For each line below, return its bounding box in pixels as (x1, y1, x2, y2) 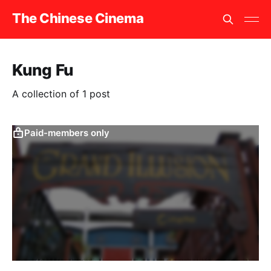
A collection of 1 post (12, 88, 110, 100)
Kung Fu (12, 60, 74, 79)
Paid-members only (24, 127, 109, 139)
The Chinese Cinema (12, 10, 144, 26)
